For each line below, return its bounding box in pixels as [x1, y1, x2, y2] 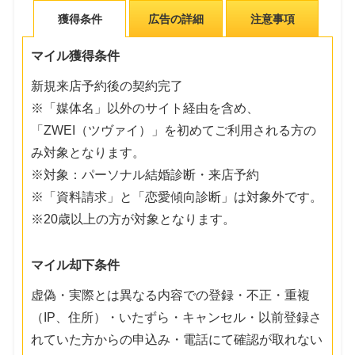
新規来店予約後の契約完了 [31, 78, 184, 93]
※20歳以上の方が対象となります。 [31, 212, 236, 226]
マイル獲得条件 [31, 48, 120, 63]
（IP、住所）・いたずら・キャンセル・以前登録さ [31, 310, 323, 324]
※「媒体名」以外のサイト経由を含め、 [31, 101, 260, 115]
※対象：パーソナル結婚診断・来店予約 [31, 167, 260, 181]
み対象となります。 [31, 145, 146, 159]
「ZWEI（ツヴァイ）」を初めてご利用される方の [31, 123, 317, 137]
